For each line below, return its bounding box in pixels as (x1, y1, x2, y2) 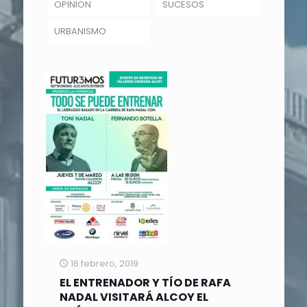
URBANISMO (54, 24, 107, 38)
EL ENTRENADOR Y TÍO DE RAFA (59, 274, 231, 291)
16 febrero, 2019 (70, 256, 138, 270)
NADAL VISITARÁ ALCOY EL (59, 288, 208, 305)
